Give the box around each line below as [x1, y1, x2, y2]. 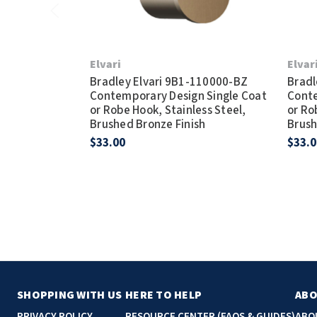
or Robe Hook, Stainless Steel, [90, 102, 246, 120]
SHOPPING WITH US [17, 287, 122, 304]
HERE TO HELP [125, 287, 202, 304]
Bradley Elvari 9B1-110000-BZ [90, 74, 248, 91]
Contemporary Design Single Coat [90, 88, 267, 105]
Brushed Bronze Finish [90, 116, 206, 134]
